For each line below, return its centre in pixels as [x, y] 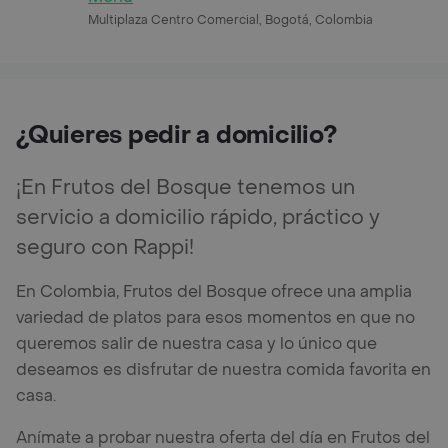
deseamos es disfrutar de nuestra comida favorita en [223, 369]
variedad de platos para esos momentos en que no [215, 317]
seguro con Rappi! [105, 247]
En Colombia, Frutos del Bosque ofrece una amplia [214, 291]
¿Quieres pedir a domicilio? [176, 135]
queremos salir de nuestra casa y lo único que [196, 343]
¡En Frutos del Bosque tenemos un [185, 187]
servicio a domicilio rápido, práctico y [198, 217]
